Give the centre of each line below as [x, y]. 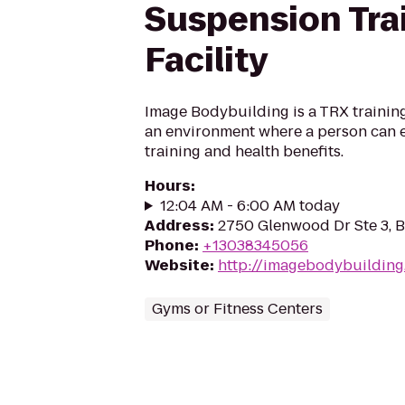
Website [177, 265]
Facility [206, 60]
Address [177, 226]
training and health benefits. [244, 151]
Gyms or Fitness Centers [237, 309]
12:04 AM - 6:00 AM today [250, 206]
